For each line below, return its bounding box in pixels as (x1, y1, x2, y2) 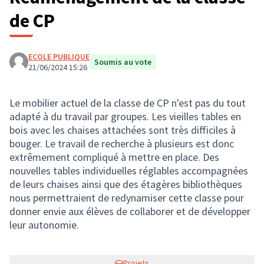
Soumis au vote (94, 57, 151, 67)
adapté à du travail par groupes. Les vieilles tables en (9, 110, 241, 123)
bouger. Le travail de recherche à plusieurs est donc (9, 137, 234, 150)
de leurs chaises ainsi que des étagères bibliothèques (9, 177, 242, 191)
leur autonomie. (9, 218, 79, 232)
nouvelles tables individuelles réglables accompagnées (9, 164, 248, 177)
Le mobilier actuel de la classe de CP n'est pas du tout (9, 96, 246, 110)
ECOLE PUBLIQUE (28, 51, 90, 62)
